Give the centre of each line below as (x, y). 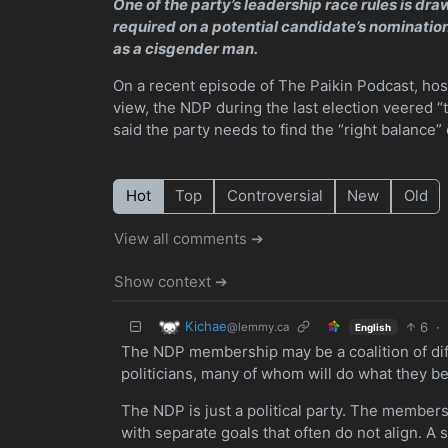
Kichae (205, 325)
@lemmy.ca (257, 326)
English (373, 326)
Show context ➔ (171, 281)
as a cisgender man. (186, 49)
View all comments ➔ (189, 239)
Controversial (274, 196)
